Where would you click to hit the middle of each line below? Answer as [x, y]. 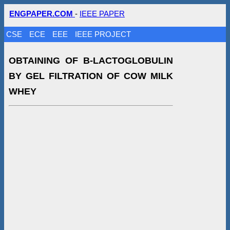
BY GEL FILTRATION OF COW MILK [91, 76]
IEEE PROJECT [103, 34]
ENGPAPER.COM [42, 14]
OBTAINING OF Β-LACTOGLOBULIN [91, 60]
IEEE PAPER [102, 14]
